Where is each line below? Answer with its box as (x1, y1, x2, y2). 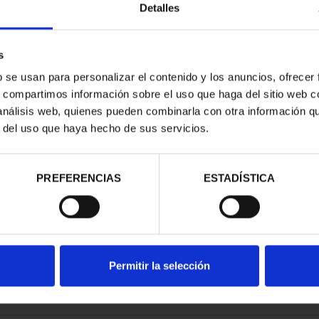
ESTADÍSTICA (203, 172, 276, 184)
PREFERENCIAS (36, 172, 122, 184)
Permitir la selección (109, 259, 210, 272)
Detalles (139, 1, 180, 14)
